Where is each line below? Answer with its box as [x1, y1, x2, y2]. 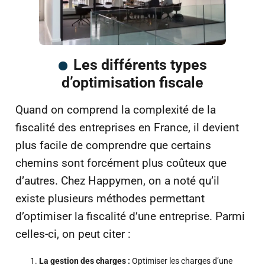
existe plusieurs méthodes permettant [15, 192, 205, 206]
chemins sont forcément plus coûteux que [15, 156, 227, 170]
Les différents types [73, 56, 207, 74]
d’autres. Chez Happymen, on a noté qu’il [15, 174, 219, 188]
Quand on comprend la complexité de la [15, 103, 216, 117]
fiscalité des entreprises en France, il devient [15, 121, 239, 135]
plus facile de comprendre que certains [15, 138, 211, 153]
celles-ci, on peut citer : [15, 227, 131, 241]
